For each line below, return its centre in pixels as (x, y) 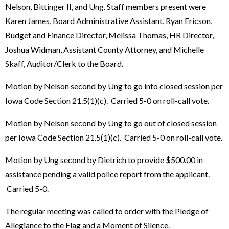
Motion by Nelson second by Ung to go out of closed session (111, 123)
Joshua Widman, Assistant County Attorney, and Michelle (105, 49)
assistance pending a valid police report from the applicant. (107, 174)
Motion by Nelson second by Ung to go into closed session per (114, 86)
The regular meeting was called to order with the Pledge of (107, 211)
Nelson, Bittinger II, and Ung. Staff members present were (106, 6)
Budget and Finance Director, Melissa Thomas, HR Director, (109, 35)
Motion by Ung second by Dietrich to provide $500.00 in (104, 159)
